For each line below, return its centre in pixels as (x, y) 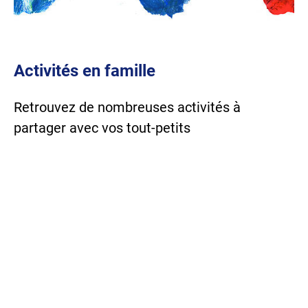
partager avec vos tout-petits (102, 128)
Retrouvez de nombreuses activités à (127, 107)
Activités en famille (85, 70)
